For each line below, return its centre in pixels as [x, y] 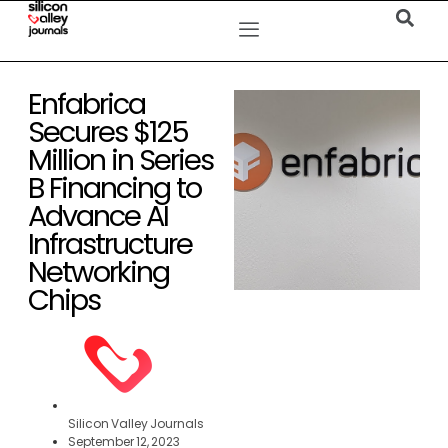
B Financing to [114, 188]
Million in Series [120, 160]
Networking [98, 272]
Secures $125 [108, 132]
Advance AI [98, 216]
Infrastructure [110, 244]
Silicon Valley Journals [136, 423]
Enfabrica [86, 104]
